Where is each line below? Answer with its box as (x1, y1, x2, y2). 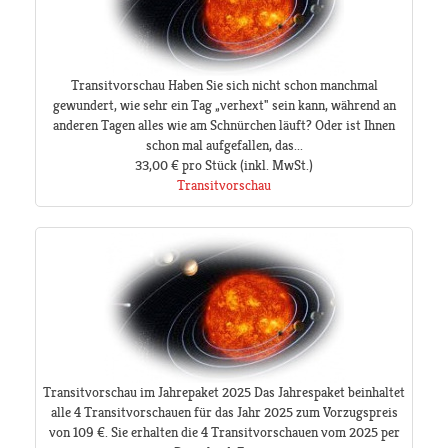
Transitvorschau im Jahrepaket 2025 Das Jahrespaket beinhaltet (43, 384, 405, 401)
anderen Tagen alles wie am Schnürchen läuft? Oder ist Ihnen (53, 117, 395, 134)
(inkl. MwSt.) (237, 157, 313, 174)
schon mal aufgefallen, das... (145, 137, 303, 154)
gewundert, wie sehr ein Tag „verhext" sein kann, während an (52, 97, 396, 114)
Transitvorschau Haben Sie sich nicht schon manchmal (70, 77, 378, 94)
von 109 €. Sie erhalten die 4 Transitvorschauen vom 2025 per (48, 424, 400, 441)
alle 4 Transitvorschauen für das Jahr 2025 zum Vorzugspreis (50, 404, 398, 421)
